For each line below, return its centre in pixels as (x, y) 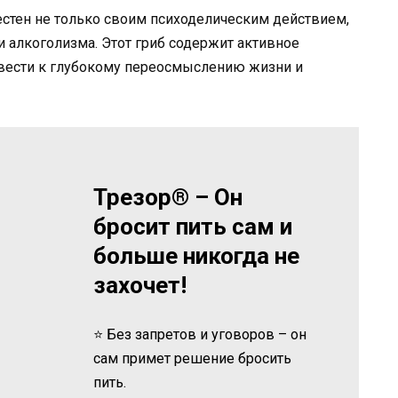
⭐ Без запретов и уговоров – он (200, 334)
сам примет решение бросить (193, 358)
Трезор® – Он (168, 197)
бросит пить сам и (193, 226)
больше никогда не (197, 255)
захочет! (140, 285)
